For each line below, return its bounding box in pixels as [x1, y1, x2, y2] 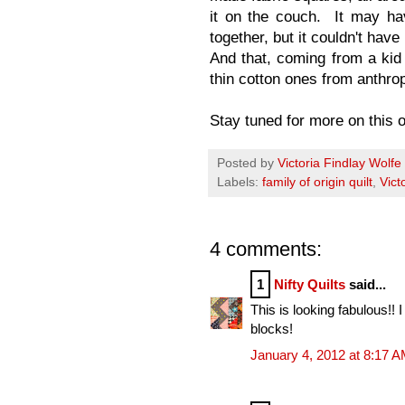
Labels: [217, 174, 262, 189]
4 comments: [210, 237, 322, 260]
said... [345, 276, 386, 292]
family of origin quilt [262, 174, 372, 189]
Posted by [217, 155, 278, 170]
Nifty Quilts [274, 276, 345, 292]
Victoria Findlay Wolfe [278, 155, 401, 170]
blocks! [250, 321, 293, 337]
